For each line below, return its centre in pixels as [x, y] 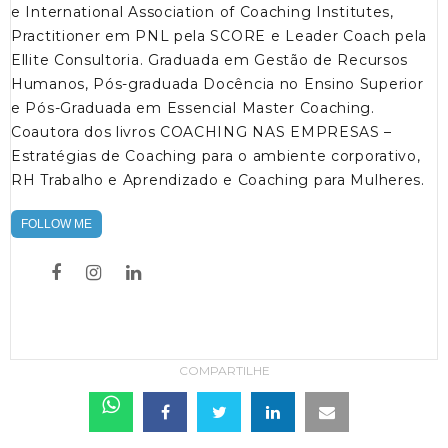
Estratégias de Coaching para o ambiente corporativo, [216, 156]
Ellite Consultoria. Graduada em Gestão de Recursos [210, 60]
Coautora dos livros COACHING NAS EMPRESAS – [202, 132]
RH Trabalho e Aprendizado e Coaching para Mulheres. [218, 180]
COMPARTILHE [224, 371]
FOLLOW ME [56, 224]
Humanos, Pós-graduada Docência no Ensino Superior [217, 84]
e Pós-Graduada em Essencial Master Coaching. [193, 108]
